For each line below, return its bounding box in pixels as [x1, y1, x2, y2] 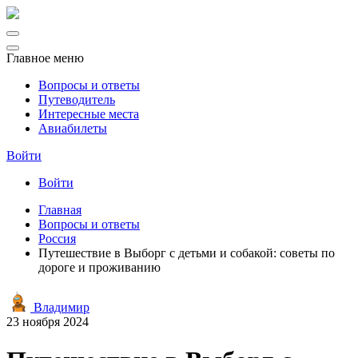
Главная [38, 203, 82, 217]
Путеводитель [38, 93, 115, 106]
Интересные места [38, 107, 139, 121]
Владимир [30, 300, 89, 314]
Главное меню [6, 51, 84, 65]
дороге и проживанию [38, 261, 161, 274]
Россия [38, 232, 76, 245]
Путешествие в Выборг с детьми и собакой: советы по [38, 246, 335, 260]
